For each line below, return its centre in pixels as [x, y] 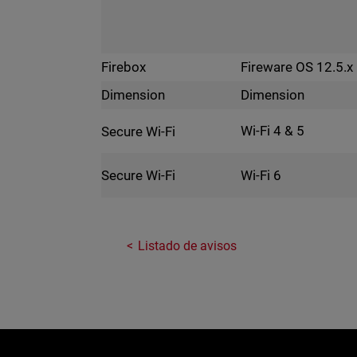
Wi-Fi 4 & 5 [273, 131]
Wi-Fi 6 [261, 175]
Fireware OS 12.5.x [297, 67]
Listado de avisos [187, 246]
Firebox [124, 67]
